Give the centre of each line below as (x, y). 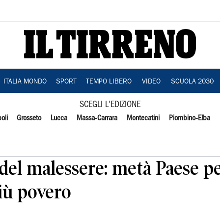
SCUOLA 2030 (192, 82)
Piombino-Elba (189, 118)
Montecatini (143, 118)
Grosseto (29, 118)
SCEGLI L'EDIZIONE (110, 105)
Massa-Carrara (97, 118)
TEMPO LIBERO (109, 82)
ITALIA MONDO (25, 82)
